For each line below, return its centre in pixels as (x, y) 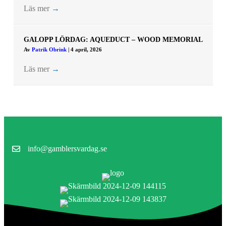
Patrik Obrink (50, 50)
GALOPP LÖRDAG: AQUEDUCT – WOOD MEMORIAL (113, 40)
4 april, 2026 (86, 50)
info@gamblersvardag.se (67, 149)
